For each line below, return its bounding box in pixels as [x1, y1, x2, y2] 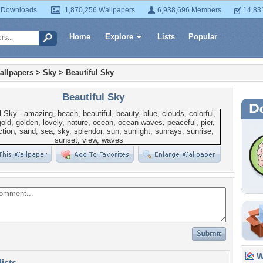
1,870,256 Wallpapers [65, 6, 135, 14]
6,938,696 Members [157, 6, 221, 14]
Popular [188, 32, 217, 41]
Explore [105, 32, 133, 41]
